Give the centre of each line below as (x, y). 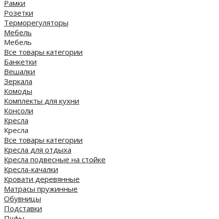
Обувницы (22, 198)
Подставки (23, 208)
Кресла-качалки (31, 169)
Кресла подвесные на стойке (55, 159)
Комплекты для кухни (42, 100)
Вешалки (20, 71)
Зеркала (18, 81)
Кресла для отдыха (38, 149)
